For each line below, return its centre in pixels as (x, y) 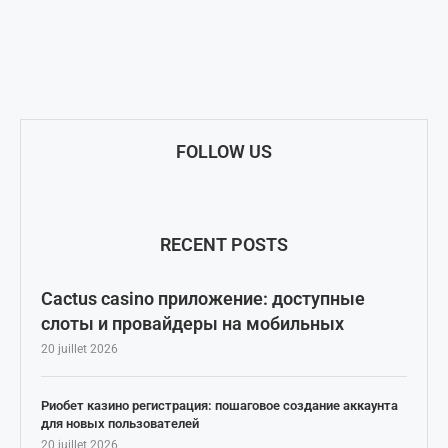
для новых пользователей (120, 424)
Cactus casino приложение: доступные (203, 299)
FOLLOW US (224, 152)
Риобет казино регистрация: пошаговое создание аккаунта (219, 406)
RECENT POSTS (224, 245)
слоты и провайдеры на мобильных (192, 324)
